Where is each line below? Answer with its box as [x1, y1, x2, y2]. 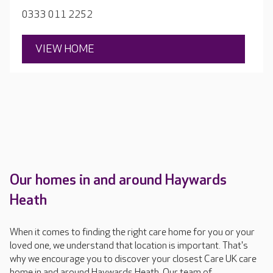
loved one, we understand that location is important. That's [10, 240, 248, 252]
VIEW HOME [35, 43, 94, 56]
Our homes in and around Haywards [10, 171, 227, 190]
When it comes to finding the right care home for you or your [10, 227, 255, 239]
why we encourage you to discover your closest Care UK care [10, 253, 257, 266]
